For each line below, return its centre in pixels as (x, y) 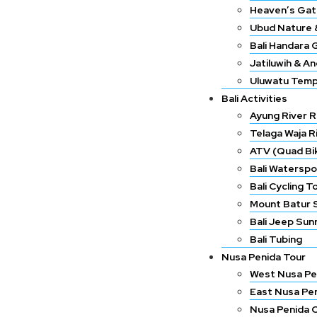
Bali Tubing (276, 239)
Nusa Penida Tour (264, 257)
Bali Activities (254, 98)
